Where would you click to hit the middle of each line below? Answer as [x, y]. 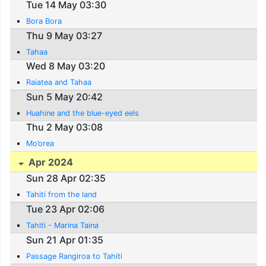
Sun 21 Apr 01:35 [65, 240]
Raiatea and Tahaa [59, 83]
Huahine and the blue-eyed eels [83, 113]
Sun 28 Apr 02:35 [66, 178]
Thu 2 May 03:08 [65, 127]
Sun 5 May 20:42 [65, 96]
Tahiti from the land [62, 195]
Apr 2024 [50, 162]
